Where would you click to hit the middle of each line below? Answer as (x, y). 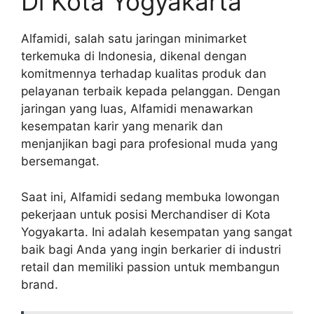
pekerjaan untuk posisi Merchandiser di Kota (146, 214)
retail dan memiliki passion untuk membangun (150, 267)
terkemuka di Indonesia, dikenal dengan (134, 56)
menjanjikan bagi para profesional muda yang (149, 144)
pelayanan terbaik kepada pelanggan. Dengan (151, 91)
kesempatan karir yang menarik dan (122, 127)
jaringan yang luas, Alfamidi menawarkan (137, 109)
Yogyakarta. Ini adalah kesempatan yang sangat (157, 232)
